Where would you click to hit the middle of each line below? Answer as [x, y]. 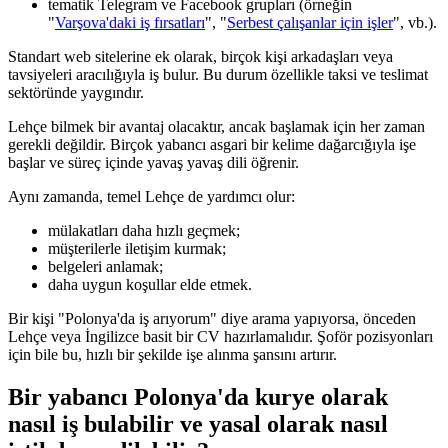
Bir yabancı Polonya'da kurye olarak [198, 397]
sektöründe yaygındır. [76, 93]
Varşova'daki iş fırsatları [130, 23]
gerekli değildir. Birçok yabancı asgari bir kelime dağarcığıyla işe [212, 145]
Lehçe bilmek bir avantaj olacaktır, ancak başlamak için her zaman [216, 127]
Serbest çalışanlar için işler [310, 23]
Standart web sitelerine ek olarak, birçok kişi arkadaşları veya [200, 57]
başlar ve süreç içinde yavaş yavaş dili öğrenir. [153, 163]
